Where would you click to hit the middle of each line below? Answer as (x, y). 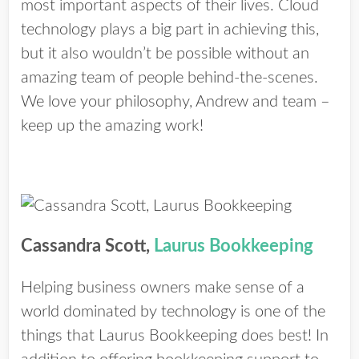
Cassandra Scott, (87, 246)
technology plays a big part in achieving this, (170, 30)
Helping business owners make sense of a (163, 288)
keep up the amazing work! (112, 126)
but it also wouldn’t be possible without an (165, 54)
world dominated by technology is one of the (173, 312)
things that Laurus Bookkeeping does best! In (175, 336)
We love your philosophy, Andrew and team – (175, 102)
